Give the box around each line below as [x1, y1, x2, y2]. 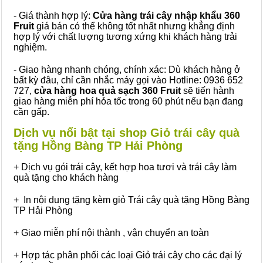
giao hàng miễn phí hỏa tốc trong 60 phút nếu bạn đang [14, 96, 243, 106]
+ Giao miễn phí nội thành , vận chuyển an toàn [14, 228, 209, 238]
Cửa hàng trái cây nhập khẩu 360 [93, 11, 240, 21]
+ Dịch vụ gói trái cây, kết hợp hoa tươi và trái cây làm [14, 162, 237, 172]
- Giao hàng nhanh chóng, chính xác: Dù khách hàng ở [14, 65, 241, 75]
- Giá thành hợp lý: [14, 11, 93, 21]
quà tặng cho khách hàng [14, 173, 119, 183]
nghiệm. [14, 42, 47, 52]
